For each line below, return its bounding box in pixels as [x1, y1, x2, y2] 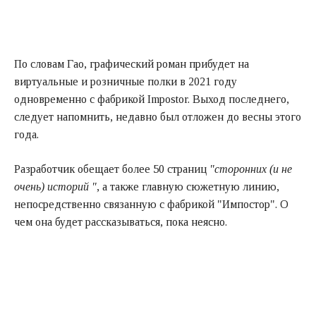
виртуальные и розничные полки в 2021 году [14, 75, 237, 87]
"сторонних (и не [209, 162, 292, 175]
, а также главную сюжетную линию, [97, 180, 279, 193]
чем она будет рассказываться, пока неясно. [14, 215, 227, 228]
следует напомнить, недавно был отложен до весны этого [14, 110, 301, 123]
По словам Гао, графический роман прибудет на [14, 57, 249, 70]
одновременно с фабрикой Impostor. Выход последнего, [14, 92, 289, 105]
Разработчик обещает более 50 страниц [14, 162, 209, 175]
